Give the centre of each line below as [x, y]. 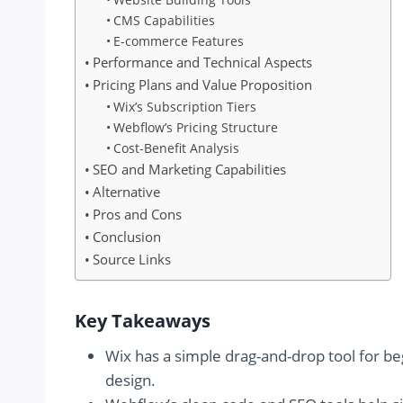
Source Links [132, 260]
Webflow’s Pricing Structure [195, 128]
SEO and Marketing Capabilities [190, 170]
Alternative [127, 192]
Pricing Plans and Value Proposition [203, 85]
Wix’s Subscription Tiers [184, 107]
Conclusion [127, 237]
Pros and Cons [138, 215]
